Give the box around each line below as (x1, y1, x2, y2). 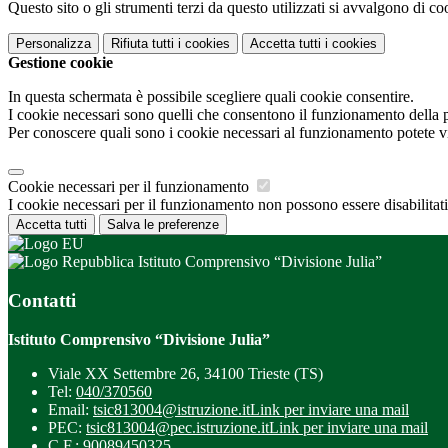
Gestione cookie (8, 54, 113, 72)
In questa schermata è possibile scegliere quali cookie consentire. (8, 88, 414, 106)
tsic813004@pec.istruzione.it (86, 418, 269, 436)
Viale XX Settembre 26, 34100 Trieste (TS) (48, 364, 323, 382)
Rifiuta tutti (111, 36, 174, 52)
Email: (48, 400, 93, 418)
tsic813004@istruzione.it (93, 400, 250, 418)
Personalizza (16, 36, 91, 52)
